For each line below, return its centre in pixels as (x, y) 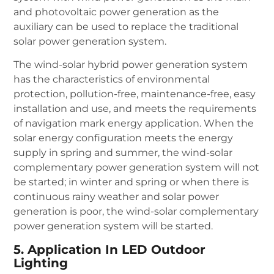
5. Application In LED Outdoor (110, 249)
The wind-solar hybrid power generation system (131, 65)
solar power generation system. (90, 41)
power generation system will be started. (113, 226)
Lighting (41, 263)
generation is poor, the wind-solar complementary (136, 212)
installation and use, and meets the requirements (135, 109)
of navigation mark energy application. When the (134, 124)
